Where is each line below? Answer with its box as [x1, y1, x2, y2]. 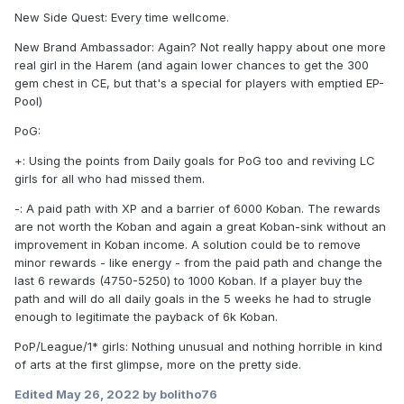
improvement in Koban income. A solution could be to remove [14, 236, 361, 252]
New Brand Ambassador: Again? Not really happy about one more [14, 39, 386, 54]
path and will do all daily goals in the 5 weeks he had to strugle [14, 290, 372, 306]
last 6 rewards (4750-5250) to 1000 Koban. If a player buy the [14, 272, 363, 288]
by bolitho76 [140, 386, 217, 401]
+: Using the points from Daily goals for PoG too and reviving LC [14, 152, 375, 168]
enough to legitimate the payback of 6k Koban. [14, 308, 278, 324]
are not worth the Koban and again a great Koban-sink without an [14, 218, 386, 234]
